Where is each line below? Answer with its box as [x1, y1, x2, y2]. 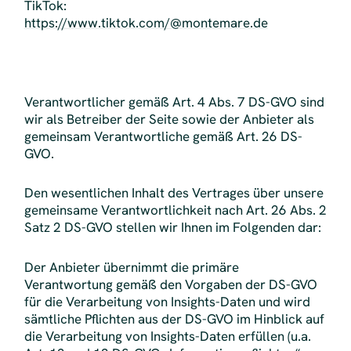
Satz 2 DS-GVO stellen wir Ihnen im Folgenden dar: [24, 219, 321, 237]
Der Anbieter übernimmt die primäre [24, 258, 239, 276]
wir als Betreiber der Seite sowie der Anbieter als [24, 110, 314, 128]
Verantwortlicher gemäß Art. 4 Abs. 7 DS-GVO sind [24, 92, 324, 110]
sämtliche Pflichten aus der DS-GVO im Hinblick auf [24, 309, 324, 327]
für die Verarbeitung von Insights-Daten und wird [24, 292, 310, 310]
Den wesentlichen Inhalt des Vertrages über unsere [24, 184, 324, 202]
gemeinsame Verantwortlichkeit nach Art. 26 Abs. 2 [24, 201, 327, 219]
